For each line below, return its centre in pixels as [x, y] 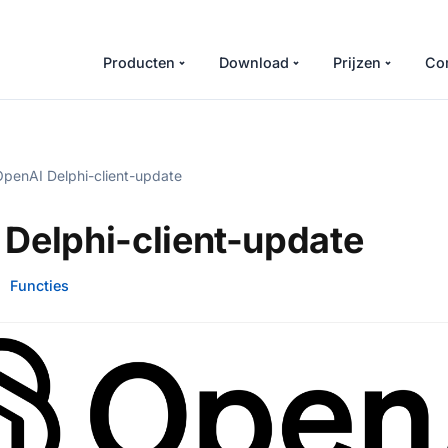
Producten [139, 62]
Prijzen [357, 62]
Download [254, 62]
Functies [39, 285]
